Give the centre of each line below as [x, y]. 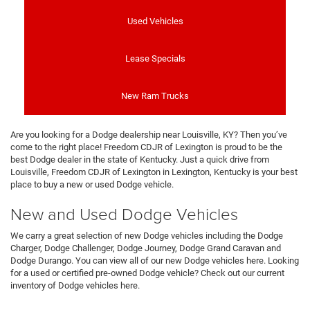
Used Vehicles [155, 21]
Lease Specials [155, 58]
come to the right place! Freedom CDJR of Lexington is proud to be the [146, 147]
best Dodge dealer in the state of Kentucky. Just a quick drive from [140, 159]
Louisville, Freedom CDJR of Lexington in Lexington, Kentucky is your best [154, 172]
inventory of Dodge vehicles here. [75, 285]
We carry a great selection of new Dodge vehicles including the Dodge [147, 235]
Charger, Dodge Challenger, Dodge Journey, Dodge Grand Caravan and [146, 248]
